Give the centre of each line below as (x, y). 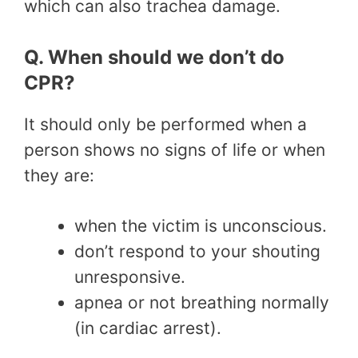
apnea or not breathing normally (202, 303)
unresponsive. (130, 277)
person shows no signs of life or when (175, 149)
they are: (59, 175)
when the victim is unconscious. (201, 226)
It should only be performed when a (165, 124)
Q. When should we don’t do (154, 57)
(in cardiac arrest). (148, 328)
